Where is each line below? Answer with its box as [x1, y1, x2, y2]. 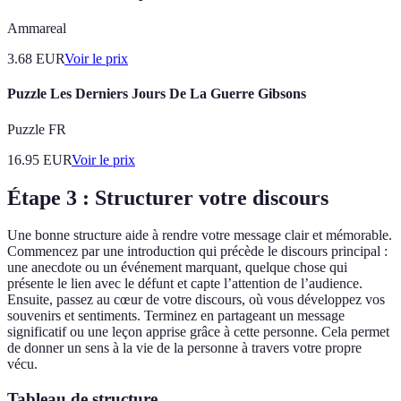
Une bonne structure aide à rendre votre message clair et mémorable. [7, 227, 392, 243]
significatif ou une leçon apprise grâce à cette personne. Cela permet [7, 324, 389, 340]
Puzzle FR [7, 121, 66, 137]
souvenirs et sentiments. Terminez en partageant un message [7, 308, 345, 324]
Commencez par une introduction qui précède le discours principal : [7, 243, 388, 260]
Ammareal [7, 21, 66, 37]
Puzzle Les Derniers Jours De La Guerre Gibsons [7, 86, 306, 102]
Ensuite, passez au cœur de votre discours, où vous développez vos [7, 292, 385, 308]
